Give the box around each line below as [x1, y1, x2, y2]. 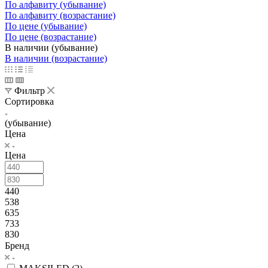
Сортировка [5, 96, 54, 106]
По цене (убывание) [5, 20, 87, 31]
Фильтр [14, 85, 45, 96]
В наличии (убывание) [5, 42, 98, 53]
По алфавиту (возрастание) [5, 10, 115, 20]
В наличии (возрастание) [5, 53, 107, 63]
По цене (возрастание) [5, 31, 96, 42]
